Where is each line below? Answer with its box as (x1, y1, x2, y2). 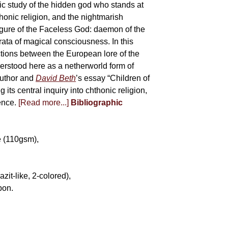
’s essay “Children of (76, 74, 150, 82)
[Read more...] (18, 98, 69, 107)
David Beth (36, 74, 76, 82)
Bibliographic (71, 98, 123, 107)
